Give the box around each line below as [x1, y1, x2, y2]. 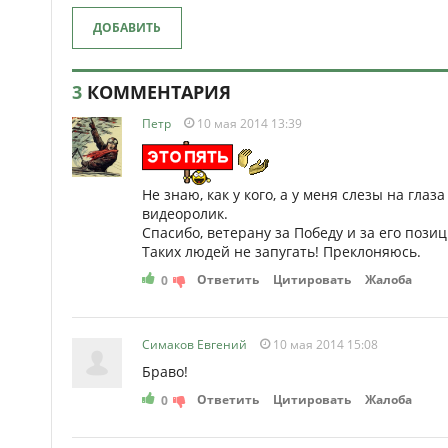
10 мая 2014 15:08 [270, 336, 378, 353]
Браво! [142, 362, 188, 381]
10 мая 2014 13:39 [194, 115, 302, 132]
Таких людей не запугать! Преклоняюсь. [142, 242, 421, 261]
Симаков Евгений [142, 336, 247, 353]
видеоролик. [142, 204, 228, 223]
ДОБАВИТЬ [93, 19, 161, 36]
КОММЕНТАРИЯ [82, 80, 231, 104]
